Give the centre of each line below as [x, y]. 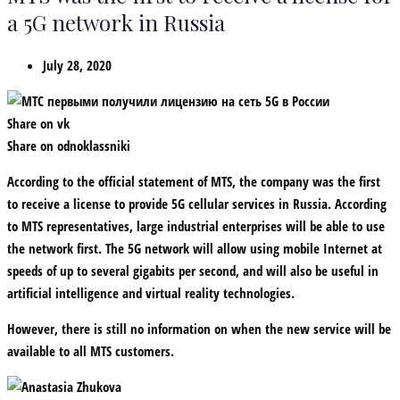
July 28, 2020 [77, 65]
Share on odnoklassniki [69, 145]
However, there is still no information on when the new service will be [199, 328]
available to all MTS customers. [91, 350]
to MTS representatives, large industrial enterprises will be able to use [196, 225]
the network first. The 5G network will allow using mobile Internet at [195, 248]
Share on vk [38, 123]
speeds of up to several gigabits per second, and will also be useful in [193, 270]
